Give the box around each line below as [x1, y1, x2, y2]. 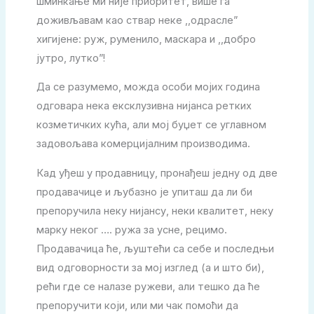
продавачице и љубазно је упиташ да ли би [36, 185, 252, 198]
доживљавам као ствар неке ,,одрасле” [36, 13, 238, 27]
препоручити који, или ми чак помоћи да [36, 299, 238, 312]
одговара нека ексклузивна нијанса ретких [36, 100, 252, 113]
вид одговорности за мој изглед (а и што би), [36, 261, 264, 274]
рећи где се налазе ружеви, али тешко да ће [36, 280, 260, 293]
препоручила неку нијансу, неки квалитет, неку [36, 204, 273, 217]
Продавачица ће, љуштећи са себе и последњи [36, 242, 274, 255]
